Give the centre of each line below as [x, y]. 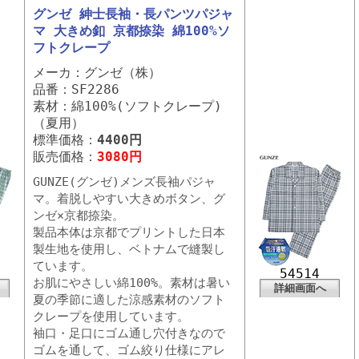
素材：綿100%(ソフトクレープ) [127, 106]
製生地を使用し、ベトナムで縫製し [129, 249]
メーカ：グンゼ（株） [97, 73]
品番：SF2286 [76, 89]
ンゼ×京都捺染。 [79, 216]
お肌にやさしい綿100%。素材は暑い [131, 283]
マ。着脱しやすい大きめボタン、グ [129, 199]
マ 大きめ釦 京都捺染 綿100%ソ [131, 31]
